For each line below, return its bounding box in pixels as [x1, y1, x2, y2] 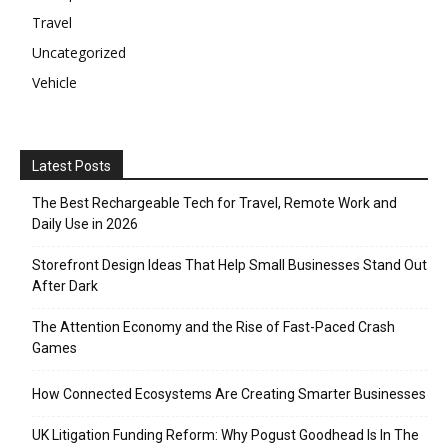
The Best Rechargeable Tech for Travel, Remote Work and [32, 194, 397, 211]
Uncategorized [32, 42, 126, 62]
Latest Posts [32, 157, 111, 174]
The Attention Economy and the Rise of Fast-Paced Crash [32, 318, 395, 335]
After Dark [32, 277, 98, 294]
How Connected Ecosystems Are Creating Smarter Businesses [32, 385, 426, 402]
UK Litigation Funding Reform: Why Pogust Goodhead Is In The [32, 426, 419, 443]
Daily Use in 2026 [32, 215, 138, 232]
